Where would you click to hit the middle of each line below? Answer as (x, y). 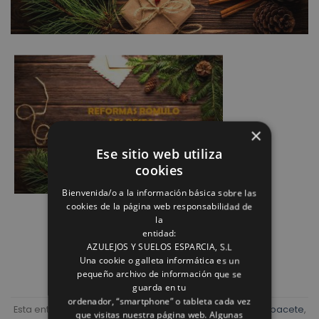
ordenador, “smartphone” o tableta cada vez (159, 301)
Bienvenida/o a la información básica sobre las (159, 193)
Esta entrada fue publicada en (84, 309)
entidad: (159, 234)
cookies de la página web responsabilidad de (159, 206)
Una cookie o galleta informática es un (159, 261)
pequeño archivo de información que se (159, 274)
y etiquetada (229, 309)
